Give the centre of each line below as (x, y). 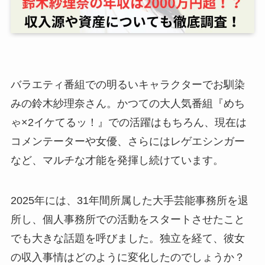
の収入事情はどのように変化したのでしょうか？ (127, 258)
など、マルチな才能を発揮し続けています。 (117, 161)
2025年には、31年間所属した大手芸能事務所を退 (129, 201)
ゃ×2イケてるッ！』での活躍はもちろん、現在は (128, 123)
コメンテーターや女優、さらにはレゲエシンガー (127, 142)
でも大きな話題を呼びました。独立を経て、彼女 (127, 239)
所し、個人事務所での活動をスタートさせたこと (127, 220)
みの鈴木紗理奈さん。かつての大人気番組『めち (127, 104)
